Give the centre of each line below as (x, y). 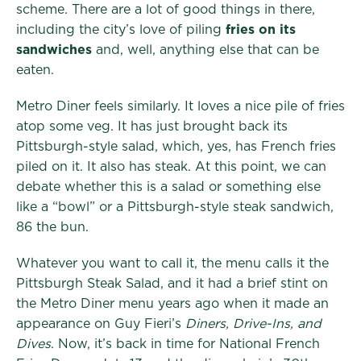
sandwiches (54, 50)
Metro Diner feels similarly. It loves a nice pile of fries (180, 106)
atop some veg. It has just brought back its (152, 126)
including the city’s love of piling (121, 29)
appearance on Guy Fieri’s (101, 324)
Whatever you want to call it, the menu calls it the (172, 263)
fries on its (261, 29)
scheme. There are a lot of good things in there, (166, 9)
